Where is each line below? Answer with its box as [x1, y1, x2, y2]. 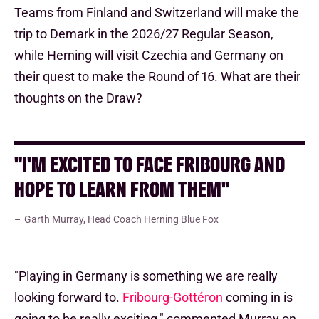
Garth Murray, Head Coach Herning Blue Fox [24, 214, 219, 226]
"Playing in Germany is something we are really [14, 268, 278, 284]
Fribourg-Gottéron [122, 290, 223, 305]
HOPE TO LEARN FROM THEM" [14, 178, 229, 200]
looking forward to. [14, 290, 122, 305]
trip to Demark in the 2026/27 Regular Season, [14, 26, 273, 42]
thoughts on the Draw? [14, 90, 142, 106]
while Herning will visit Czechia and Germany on [14, 48, 283, 63]
